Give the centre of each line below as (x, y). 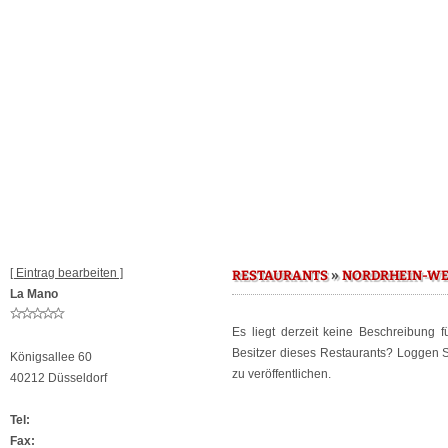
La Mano (34, 294)
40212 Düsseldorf (58, 378)
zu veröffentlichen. (281, 374)
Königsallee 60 (51, 357)
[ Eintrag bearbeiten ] (66, 273)
